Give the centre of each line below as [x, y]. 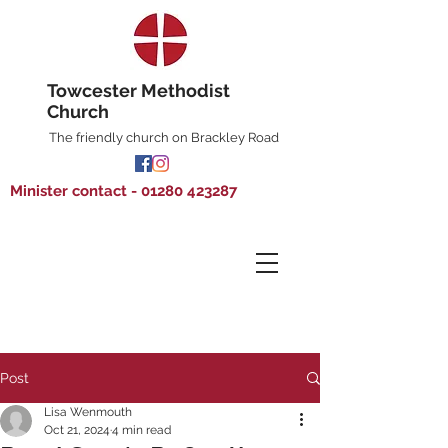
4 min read [141, 430]
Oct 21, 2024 [77, 430]
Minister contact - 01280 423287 [123, 191]
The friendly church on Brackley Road [164, 137]
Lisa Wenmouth [88, 412]
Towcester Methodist [138, 90]
